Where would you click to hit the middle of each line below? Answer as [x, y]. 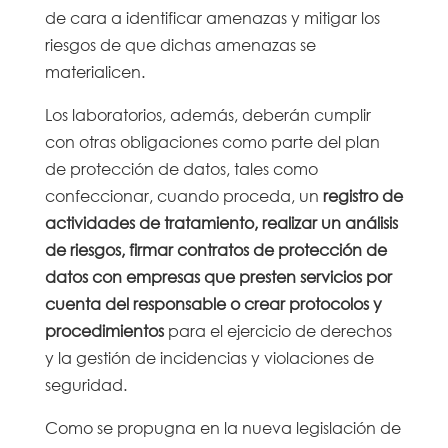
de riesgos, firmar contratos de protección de [215, 249]
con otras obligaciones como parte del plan [212, 141]
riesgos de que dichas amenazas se [180, 44]
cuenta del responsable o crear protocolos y [213, 303]
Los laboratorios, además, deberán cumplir [207, 114]
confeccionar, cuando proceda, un [183, 195]
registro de [362, 195]
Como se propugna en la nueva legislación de [222, 427]
